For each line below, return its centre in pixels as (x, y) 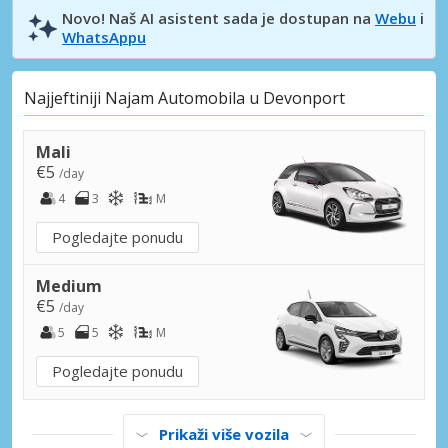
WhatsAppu (104, 36)
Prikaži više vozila (224, 433)
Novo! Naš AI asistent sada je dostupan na (218, 17)
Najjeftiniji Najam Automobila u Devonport (184, 98)
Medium (69, 285)
